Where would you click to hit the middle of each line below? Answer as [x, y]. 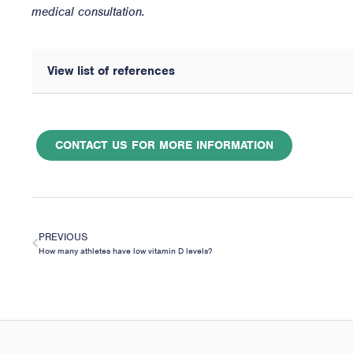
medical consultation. [88, 11]
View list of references [111, 71]
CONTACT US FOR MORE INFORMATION [164, 145]
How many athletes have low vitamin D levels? [125, 251]
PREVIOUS [63, 237]
